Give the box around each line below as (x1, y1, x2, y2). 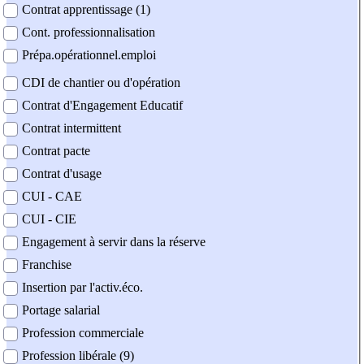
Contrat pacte (22, 144, 90, 158)
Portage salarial (22, 303, 100, 318)
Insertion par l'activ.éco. (22, 280, 143, 295)
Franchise (22, 258, 71, 272)
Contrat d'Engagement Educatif (22, 98, 183, 113)
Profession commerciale (22, 326, 144, 340)
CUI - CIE (22, 212, 76, 227)
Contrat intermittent (22, 121, 121, 136)
